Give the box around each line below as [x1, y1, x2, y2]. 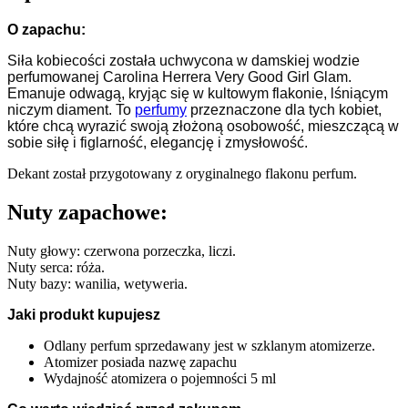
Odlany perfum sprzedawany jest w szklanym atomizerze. [44, 337, 375, 353]
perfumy [135, 101, 187, 117]
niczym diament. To [7, 101, 135, 117]
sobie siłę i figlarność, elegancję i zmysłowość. [7, 134, 308, 150]
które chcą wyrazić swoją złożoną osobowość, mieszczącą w [7, 117, 399, 134]
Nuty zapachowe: [7, 199, 168, 224]
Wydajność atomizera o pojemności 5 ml [44, 370, 276, 386]
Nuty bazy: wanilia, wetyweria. [7, 275, 188, 291]
